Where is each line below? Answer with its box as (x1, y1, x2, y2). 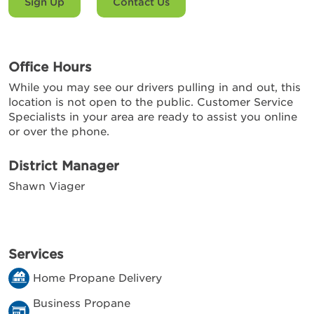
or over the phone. (8, 125, 109, 138)
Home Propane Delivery (33, 272, 162, 285)
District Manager (8, 158, 119, 173)
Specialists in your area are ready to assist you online (8, 111, 297, 123)
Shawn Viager (8, 180, 85, 193)
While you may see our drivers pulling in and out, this (8, 81, 301, 94)
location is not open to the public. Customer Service (8, 96, 293, 109)
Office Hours (8, 60, 92, 74)
